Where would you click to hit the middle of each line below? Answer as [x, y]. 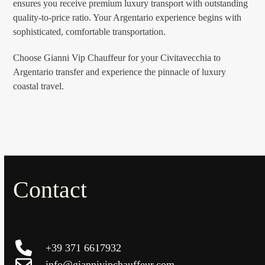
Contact [50, 190]
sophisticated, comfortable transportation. [90, 32]
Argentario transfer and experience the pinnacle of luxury [120, 72]
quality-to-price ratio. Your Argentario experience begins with [127, 18]
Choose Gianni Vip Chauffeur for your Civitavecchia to [117, 58]
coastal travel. [39, 86]
